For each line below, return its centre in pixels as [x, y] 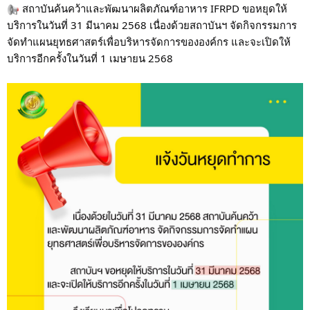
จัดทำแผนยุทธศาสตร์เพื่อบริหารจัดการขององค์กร [119, 41]
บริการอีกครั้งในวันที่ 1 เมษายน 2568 [90, 58]
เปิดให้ [276, 41]
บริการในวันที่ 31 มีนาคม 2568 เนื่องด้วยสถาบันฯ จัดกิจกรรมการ [152, 25]
